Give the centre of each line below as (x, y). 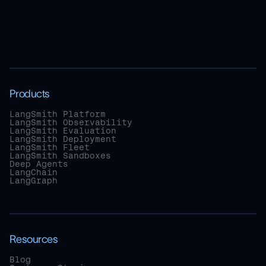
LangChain (34, 172)
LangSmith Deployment (63, 139)
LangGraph (34, 181)
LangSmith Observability (71, 123)
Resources (34, 240)
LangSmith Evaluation (63, 131)
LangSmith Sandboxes (60, 156)
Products (30, 94)
